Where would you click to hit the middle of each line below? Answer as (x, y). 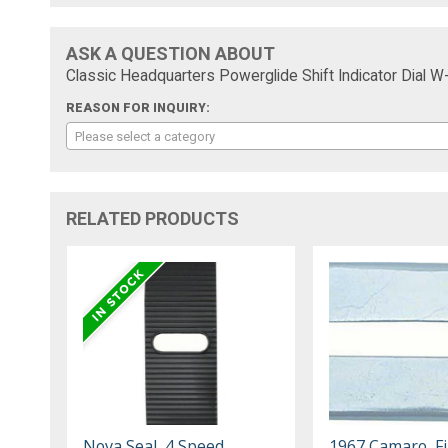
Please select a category (145, 136)
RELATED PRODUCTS (153, 218)
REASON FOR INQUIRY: (138, 107)
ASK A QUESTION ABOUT (171, 53)
